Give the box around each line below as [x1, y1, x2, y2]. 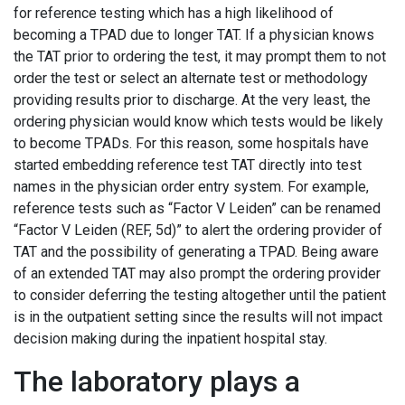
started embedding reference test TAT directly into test [14, 156, 362, 174]
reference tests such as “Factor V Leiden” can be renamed [14, 200, 381, 218]
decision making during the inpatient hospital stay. [14, 330, 327, 348]
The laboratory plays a [14, 364, 300, 400]
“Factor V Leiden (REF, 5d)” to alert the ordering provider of [14, 221, 382, 240]
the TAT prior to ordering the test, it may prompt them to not [14, 48, 386, 66]
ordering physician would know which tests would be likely [14, 113, 383, 131]
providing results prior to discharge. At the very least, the [14, 91, 371, 109]
